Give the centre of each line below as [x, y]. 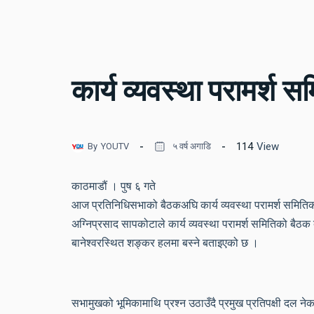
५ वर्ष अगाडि [192, 146]
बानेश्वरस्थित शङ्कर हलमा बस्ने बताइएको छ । [165, 243]
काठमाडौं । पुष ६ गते [114, 186]
